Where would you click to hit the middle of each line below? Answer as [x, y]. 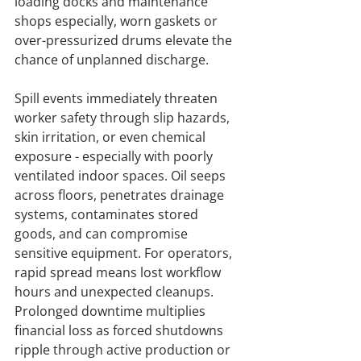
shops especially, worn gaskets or [118, 21]
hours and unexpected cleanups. [116, 292]
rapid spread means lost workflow [119, 273]
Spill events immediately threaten [118, 99]
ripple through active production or [124, 350]
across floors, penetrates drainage [121, 195]
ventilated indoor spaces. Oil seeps [122, 176]
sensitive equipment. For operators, [125, 253]
